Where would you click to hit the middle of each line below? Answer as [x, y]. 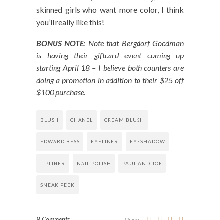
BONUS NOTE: [61, 43]
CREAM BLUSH [124, 120]
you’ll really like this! [70, 22]
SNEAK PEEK [57, 185]
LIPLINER [53, 163]
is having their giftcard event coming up [110, 55]
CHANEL [82, 120]
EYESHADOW [147, 142]
